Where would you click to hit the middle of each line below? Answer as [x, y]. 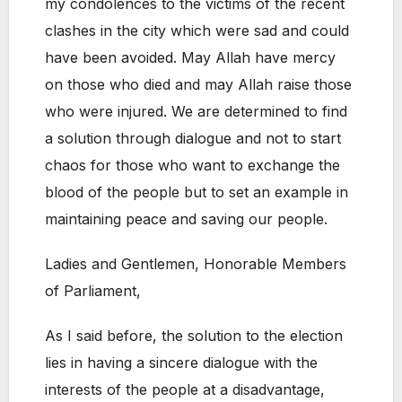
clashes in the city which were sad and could [197, 31]
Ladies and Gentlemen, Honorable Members [196, 264]
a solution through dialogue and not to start [193, 139]
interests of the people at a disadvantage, [185, 390]
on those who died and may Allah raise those [198, 85]
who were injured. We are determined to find [196, 112]
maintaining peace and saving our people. [186, 219]
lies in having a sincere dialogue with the [181, 363]
